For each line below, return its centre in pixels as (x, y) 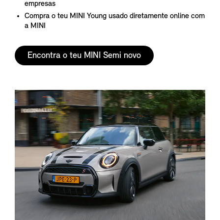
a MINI (35, 26)
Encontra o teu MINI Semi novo (84, 56)
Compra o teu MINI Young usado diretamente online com (115, 16)
